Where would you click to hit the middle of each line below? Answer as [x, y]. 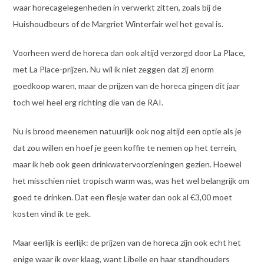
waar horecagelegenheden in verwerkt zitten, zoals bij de [117, 8]
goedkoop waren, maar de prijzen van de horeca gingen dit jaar [126, 86]
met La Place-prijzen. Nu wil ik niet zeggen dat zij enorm [113, 70]
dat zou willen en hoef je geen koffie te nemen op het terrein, [125, 148]
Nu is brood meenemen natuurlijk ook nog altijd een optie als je [127, 131]
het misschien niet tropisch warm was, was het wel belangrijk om [131, 181]
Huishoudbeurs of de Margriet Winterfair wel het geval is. [118, 24]
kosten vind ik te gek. [52, 214]
